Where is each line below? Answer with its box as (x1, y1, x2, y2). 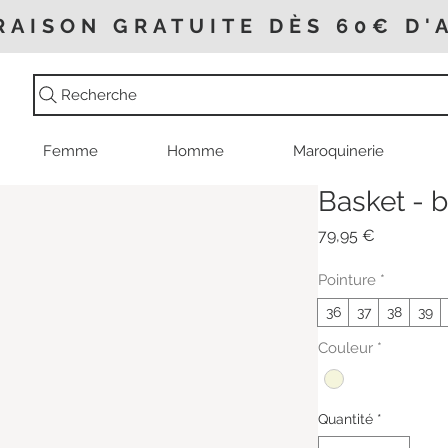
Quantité (318, 411, 373, 428)
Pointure (318, 271, 376, 290)
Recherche (61, 86, 137, 104)
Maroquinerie (293, 142, 384, 161)
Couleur (318, 339, 373, 358)
